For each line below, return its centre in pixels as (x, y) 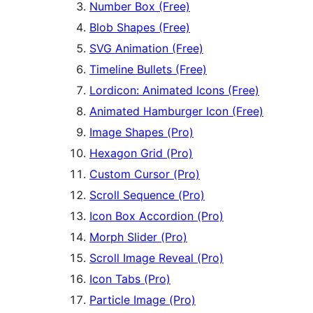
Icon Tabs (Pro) (130, 279)
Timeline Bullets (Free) (148, 70)
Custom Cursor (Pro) (145, 174)
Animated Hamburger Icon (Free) (176, 111)
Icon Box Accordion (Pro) (156, 216)
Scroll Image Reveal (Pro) (156, 258)
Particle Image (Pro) (143, 300)
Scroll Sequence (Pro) (147, 195)
